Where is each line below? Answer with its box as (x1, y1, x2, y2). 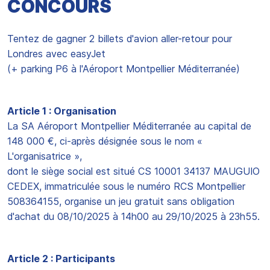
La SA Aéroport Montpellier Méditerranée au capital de (7, 120, 251, 132)
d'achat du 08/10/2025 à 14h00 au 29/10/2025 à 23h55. (7, 210, 260, 222)
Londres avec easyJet (7, 48, 105, 60)
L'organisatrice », (7, 150, 82, 162)
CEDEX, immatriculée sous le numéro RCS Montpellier (7, 180, 245, 192)
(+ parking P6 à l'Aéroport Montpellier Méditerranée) (7, 63, 240, 75)
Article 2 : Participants (7, 253, 115, 265)
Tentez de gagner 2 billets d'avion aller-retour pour (7, 33, 232, 45)
